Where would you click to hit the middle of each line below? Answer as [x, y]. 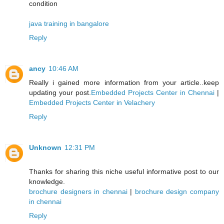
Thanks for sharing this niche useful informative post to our [124, 171]
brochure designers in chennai [78, 191]
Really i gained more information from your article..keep [124, 82]
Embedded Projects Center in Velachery [92, 102]
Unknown [45, 147]
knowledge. [47, 181]
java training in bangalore [69, 23]
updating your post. [60, 92]
